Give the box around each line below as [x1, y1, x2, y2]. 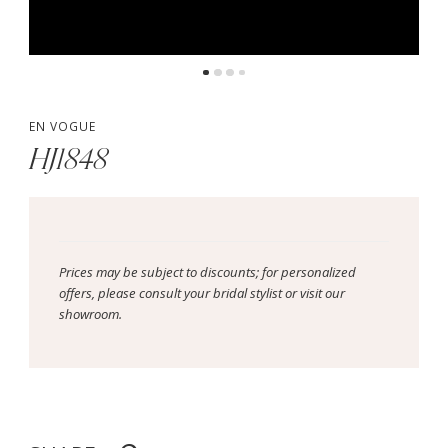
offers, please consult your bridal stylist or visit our [58, 284, 345, 303]
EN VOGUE [28, 118, 96, 135]
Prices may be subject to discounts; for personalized [58, 263, 356, 282]
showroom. [58, 305, 122, 324]
